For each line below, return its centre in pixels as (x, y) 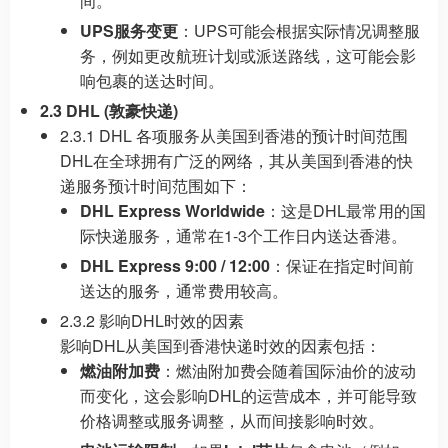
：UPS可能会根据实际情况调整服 (299, 30)
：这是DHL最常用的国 (345, 210)
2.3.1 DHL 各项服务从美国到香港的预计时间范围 (234, 135)
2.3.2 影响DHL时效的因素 (152, 320)
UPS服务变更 (129, 30)
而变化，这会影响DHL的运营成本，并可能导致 (248, 395)
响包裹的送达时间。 (152, 80)
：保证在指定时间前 (342, 265)
